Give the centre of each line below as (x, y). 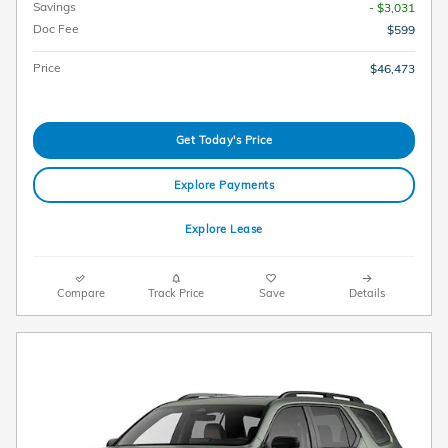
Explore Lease (224, 229)
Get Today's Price (224, 140)
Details (367, 292)
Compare (80, 292)
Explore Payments (224, 184)
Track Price (176, 292)
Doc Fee (56, 29)
